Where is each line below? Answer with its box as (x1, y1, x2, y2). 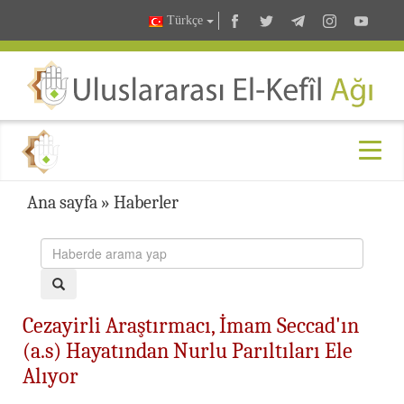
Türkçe (163, 14, 207, 28)
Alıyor (23, 363, 78, 389)
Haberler (114, 191, 179, 213)
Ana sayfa (27, 191, 97, 213)
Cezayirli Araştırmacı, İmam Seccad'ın (23, 312, 359, 338)
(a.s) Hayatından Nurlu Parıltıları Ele (23, 337, 353, 363)
